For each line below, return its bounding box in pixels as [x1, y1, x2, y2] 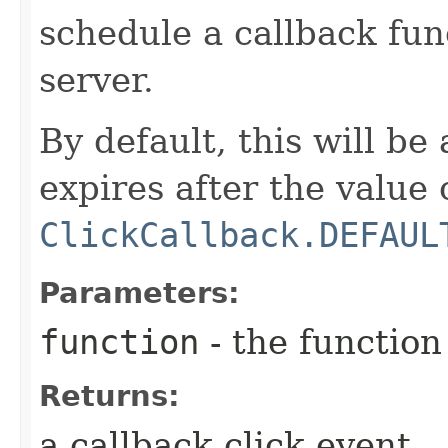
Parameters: [39, 275, 240, 310]
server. [39, 59, 154, 100]
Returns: [39, 378, 180, 413]
